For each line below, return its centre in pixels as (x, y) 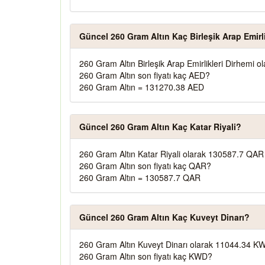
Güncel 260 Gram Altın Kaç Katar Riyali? (160, 127)
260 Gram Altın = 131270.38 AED (142, 87)
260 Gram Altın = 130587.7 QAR (140, 177)
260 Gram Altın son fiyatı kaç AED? (145, 75)
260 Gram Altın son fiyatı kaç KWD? (146, 256)
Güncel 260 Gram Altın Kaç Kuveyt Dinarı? (164, 217)
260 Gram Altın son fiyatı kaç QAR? (145, 166)
